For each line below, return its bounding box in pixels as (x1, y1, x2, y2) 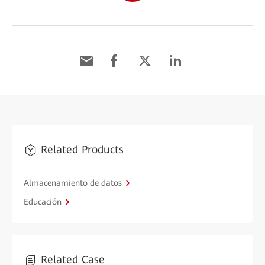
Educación (24, 197, 62, 206)
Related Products (41, 143, 124, 156)
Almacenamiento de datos (24, 178, 122, 188)
